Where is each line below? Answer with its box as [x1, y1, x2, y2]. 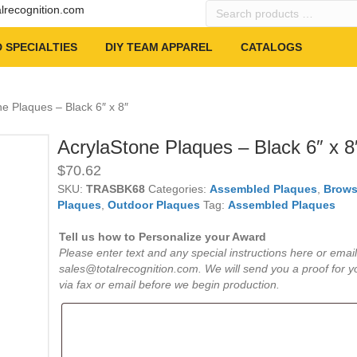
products [205, 17, 255, 29]
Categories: [147, 182, 210, 195]
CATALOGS [241, 41, 303, 53]
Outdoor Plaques [107, 198, 200, 211]
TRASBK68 [85, 182, 145, 195]
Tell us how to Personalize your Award [58, 230, 266, 243]
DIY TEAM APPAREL [105, 41, 214, 53]
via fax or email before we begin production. [58, 278, 280, 291]
